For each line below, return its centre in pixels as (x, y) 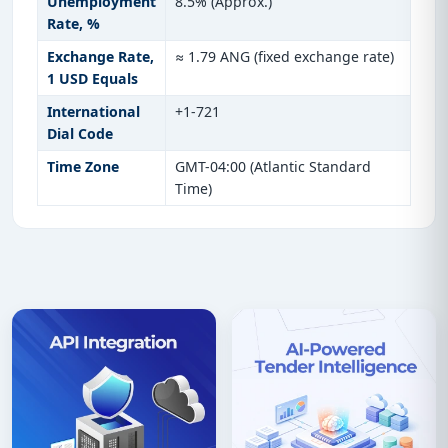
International (93, 112)
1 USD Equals (92, 79)
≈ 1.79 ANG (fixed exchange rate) (284, 57)
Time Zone (82, 167)
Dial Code (79, 134)
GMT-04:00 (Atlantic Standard (272, 167)
